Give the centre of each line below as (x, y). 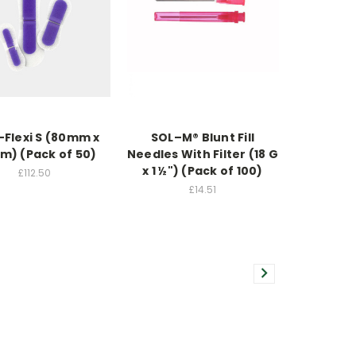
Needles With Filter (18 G (203, 155)
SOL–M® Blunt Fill (203, 138)
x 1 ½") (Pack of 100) (203, 171)
